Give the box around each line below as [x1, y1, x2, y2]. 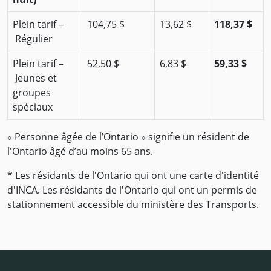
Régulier [13, 32, 53, 45]
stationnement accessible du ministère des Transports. [7, 198, 259, 211]
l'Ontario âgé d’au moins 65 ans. [7, 145, 153, 158]
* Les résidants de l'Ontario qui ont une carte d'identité [7, 169, 259, 182]
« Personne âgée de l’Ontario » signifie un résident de [7, 130, 249, 143]
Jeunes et [13, 71, 57, 85]
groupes [13, 86, 51, 99]
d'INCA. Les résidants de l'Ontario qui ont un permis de [7, 183, 257, 197]
